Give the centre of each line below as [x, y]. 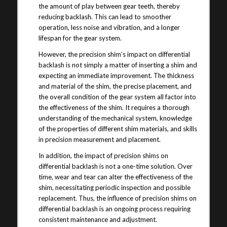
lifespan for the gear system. [80, 38]
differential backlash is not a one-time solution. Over [115, 166]
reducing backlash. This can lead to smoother [105, 17]
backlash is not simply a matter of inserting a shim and [118, 65]
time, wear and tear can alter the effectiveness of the [115, 177]
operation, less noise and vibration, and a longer [109, 28]
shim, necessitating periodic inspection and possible [114, 188]
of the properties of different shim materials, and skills [118, 129]
